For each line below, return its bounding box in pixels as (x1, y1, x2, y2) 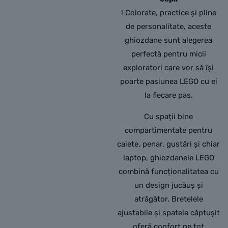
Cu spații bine (144, 112, 193, 121)
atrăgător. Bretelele (134, 194, 203, 204)
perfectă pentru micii (131, 49, 206, 59)
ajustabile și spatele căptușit (117, 208, 220, 217)
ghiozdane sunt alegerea (125, 36, 213, 45)
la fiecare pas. (144, 91, 193, 100)
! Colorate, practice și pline (121, 8, 216, 17)
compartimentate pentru (125, 126, 213, 135)
